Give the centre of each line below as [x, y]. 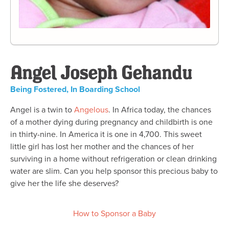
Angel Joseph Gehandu [101, 72]
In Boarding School [105, 89]
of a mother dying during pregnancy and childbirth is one [111, 122]
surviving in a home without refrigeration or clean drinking [113, 159]
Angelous [91, 110]
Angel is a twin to [42, 110]
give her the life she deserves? [64, 183]
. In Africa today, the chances [160, 110]
